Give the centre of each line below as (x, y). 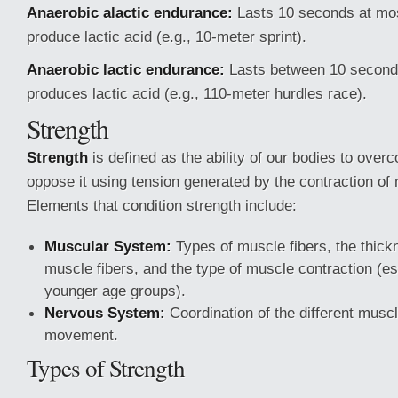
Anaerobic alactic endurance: (130, 12)
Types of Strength (106, 367)
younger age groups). (115, 291)
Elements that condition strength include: (162, 205)
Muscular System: (108, 246)
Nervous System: (105, 313)
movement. (81, 335)
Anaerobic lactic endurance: (126, 69)
